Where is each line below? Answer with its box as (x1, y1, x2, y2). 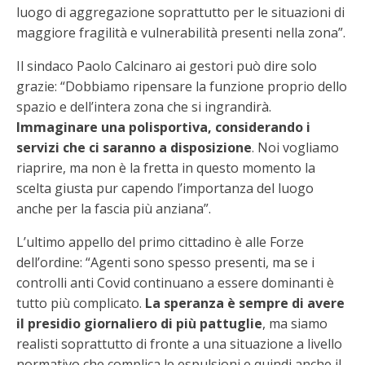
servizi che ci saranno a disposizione (16, 139, 252, 156)
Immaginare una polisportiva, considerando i (16, 118, 310, 136)
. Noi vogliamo (252, 139, 339, 156)
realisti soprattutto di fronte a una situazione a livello (16, 335, 342, 353)
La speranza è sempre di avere (145, 294, 345, 312)
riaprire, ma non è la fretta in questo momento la (16, 159, 315, 177)
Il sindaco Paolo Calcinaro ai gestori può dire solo (16, 57, 317, 75)
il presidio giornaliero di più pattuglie (16, 314, 262, 332)
